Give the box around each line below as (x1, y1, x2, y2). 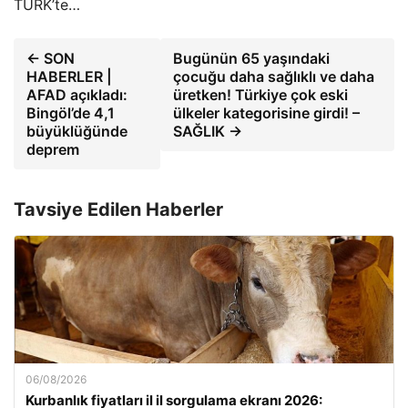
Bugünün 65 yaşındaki (173, 49, 331, 67)
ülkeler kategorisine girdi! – (173, 104, 361, 122)
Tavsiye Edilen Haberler (14, 199, 223, 220)
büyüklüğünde (26, 122, 127, 140)
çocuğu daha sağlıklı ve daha (173, 67, 375, 86)
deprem (26, 140, 79, 158)
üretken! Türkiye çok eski (173, 86, 349, 104)
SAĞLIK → (173, 122, 243, 140)
